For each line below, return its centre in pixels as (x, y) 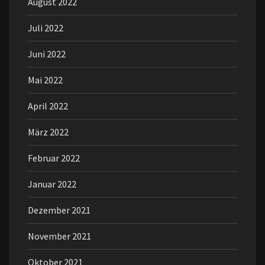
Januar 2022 (52, 184)
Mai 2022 (45, 80)
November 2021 (59, 236)
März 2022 (48, 132)
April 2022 (48, 106)
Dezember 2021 (59, 210)
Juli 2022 (46, 28)
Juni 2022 (47, 54)
